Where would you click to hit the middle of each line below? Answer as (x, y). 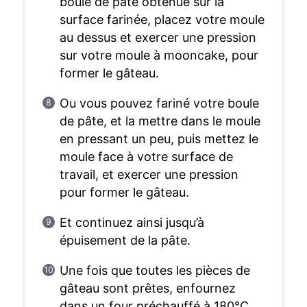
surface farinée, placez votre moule (162, 20)
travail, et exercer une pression (149, 175)
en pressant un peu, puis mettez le (159, 139)
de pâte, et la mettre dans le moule (160, 121)
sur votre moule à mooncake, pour (159, 56)
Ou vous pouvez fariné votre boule (159, 103)
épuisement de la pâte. (125, 241)
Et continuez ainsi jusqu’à (132, 223)
